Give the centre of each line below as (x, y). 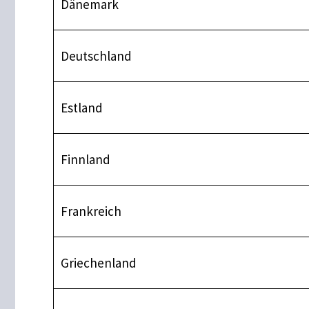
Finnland (85, 159)
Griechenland (98, 262)
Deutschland (96, 56)
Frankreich (91, 211)
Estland (81, 107)
